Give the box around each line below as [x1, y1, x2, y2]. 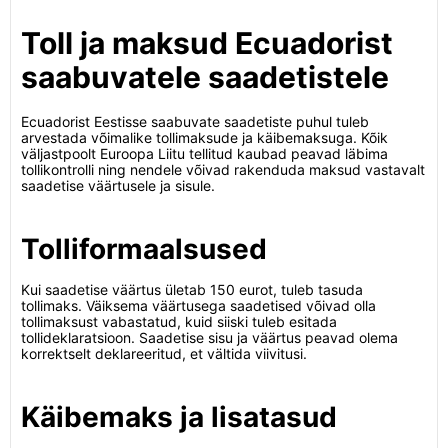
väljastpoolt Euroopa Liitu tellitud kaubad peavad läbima [21, 145, 388, 162]
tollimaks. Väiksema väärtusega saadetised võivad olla [21, 297, 376, 314]
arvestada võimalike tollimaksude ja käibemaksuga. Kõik [21, 129, 388, 146]
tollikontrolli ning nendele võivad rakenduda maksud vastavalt [21, 161, 425, 178]
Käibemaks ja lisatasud [21, 400, 337, 434]
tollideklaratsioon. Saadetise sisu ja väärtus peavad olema [21, 329, 398, 346]
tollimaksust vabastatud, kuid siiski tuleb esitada [21, 313, 337, 330]
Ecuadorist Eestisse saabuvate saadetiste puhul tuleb [21, 113, 369, 130]
